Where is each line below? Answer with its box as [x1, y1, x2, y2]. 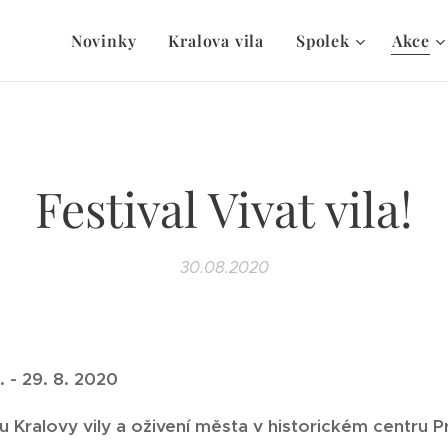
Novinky [70, 30, 137, 51]
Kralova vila [168, 30, 264, 51]
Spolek [295, 30, 350, 51]
